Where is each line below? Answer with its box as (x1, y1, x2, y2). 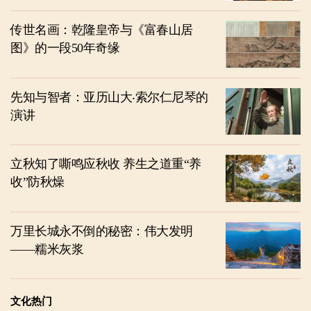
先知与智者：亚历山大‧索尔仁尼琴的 (10, 90, 208, 104)
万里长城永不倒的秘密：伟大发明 (10, 224, 193, 238)
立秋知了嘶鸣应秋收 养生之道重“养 (10, 157, 201, 171)
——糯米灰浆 (10, 242, 83, 256)
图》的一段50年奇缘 (10, 41, 119, 56)
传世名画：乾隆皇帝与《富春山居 (10, 23, 193, 37)
